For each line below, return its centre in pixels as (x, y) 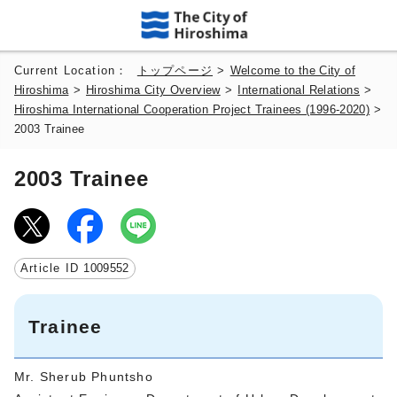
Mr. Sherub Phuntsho (84, 376)
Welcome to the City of (292, 70)
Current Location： (76, 70)
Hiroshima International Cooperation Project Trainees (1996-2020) (192, 109)
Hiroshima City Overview (153, 90)
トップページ (175, 70)
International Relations (299, 90)
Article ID (52, 268)
